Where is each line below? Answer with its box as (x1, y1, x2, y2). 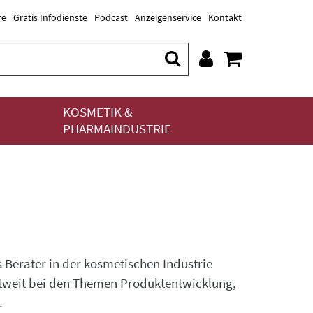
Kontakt (208, 11, 242, 24)
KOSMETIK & (63, 104, 133, 120)
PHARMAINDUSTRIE (63, 121, 171, 137)
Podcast (94, 11, 128, 24)
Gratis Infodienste (13, 11, 87, 24)
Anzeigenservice (135, 11, 201, 24)
